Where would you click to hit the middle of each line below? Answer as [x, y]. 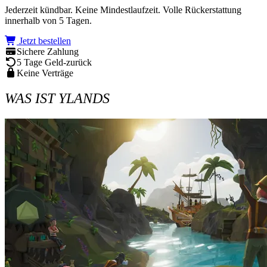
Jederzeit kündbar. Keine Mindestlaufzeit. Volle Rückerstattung [123, 10]
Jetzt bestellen [44, 41]
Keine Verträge [45, 73]
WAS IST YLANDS [57, 99]
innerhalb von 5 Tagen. [48, 21]
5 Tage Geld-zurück [54, 63]
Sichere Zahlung [48, 52]
